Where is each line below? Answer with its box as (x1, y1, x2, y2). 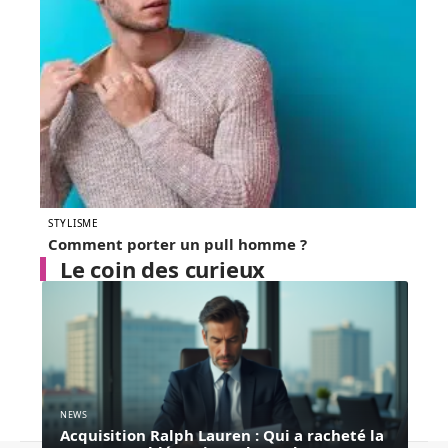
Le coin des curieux (60, 254, 266, 285)
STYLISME (48, 216, 99, 231)
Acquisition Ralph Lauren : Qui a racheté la (60, 424, 384, 445)
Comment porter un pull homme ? (48, 234, 307, 255)
